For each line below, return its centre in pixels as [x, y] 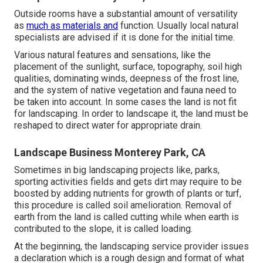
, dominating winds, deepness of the [125, 79]
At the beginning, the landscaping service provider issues [131, 247]
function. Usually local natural [178, 26]
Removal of [208, 205]
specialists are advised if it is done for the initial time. [124, 38]
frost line [219, 79]
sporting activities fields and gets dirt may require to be [128, 182]
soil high [225, 67]
